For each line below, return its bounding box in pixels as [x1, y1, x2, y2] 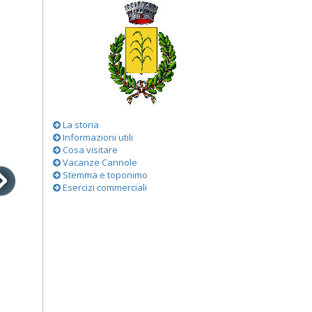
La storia [61, 118, 99, 131]
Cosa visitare [61, 143, 118, 156]
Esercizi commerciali [61, 181, 147, 194]
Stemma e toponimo [61, 169, 148, 181]
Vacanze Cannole [61, 156, 137, 169]
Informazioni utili [61, 131, 133, 143]
